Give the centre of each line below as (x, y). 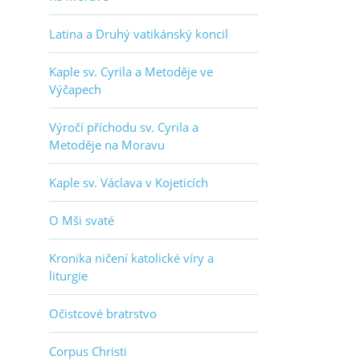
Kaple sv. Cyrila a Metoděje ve (131, 72)
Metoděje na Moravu (107, 145)
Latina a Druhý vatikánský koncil (139, 34)
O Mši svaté (82, 220)
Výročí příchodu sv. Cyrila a (124, 127)
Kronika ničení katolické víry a (131, 258)
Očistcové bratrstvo (103, 313)
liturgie (68, 276)
